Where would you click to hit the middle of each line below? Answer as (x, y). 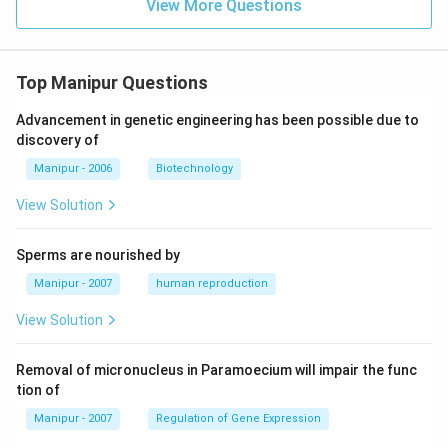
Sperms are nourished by (98, 255)
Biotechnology (194, 168)
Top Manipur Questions (112, 82)
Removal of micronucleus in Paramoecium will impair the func (216, 370)
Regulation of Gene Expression (238, 418)
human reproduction (212, 283)
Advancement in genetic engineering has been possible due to (217, 120)
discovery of (57, 140)
